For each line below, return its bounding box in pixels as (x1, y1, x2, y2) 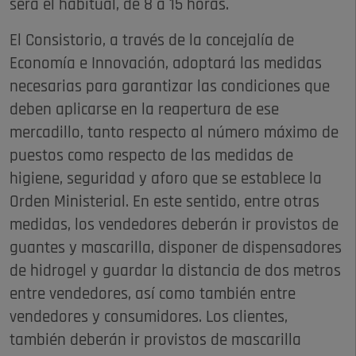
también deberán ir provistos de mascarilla (10, 332, 301, 350)
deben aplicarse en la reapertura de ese (10, 102, 279, 119)
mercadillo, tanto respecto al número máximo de (10, 125, 339, 142)
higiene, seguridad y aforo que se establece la (10, 171, 322, 188)
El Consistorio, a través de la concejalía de (10, 33, 294, 50)
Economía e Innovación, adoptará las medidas (10, 56, 322, 73)
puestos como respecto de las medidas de (10, 148, 293, 165)
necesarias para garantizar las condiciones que (10, 79, 330, 96)
